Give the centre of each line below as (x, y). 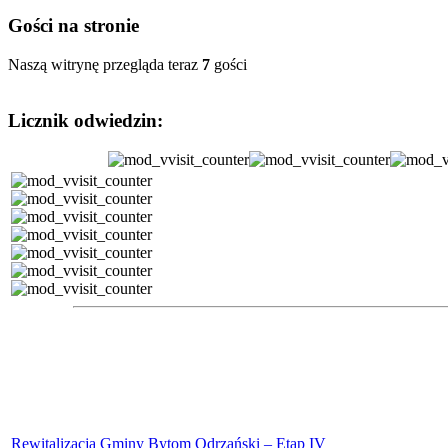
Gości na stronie (73, 25)
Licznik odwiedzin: (85, 121)
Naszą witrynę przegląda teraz (105, 64)
